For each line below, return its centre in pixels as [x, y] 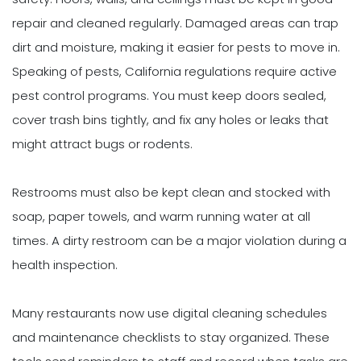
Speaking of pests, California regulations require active [174, 72]
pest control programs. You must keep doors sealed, [169, 96]
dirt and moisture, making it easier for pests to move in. [176, 48]
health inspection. [65, 265]
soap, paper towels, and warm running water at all [161, 217]
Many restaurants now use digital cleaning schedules [170, 313]
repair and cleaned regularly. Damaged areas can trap [175, 23]
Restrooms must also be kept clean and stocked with [171, 193]
